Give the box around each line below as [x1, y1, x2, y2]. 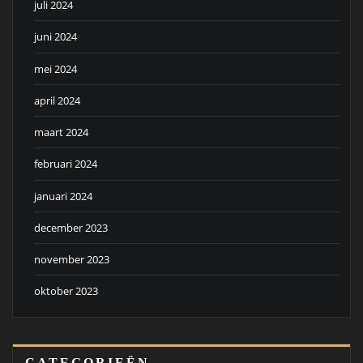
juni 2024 [34, 29, 77, 45]
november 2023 [34, 252, 109, 267]
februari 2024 [34, 156, 97, 172]
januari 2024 [34, 188, 92, 203]
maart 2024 [34, 125, 88, 140]
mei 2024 [34, 61, 77, 76]
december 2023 [34, 220, 108, 235]
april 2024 [34, 92, 80, 108]
